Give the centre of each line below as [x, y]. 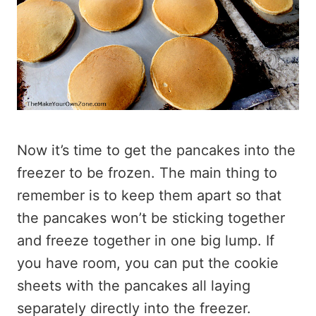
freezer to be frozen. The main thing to [147, 173]
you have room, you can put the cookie [148, 263]
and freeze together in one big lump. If [146, 241]
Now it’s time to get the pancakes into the [156, 150]
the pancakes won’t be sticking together [151, 218]
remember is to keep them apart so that [149, 195]
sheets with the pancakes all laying [134, 286]
